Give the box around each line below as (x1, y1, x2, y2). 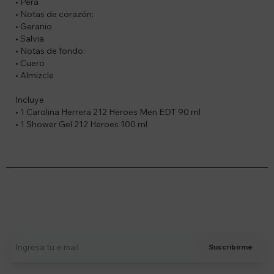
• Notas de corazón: (15, 9, 94, 20)
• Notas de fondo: (15, 45, 85, 57)
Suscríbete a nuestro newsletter (43, 190, 231, 206)
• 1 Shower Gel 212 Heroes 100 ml (15, 119, 147, 130)
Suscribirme (209, 242, 253, 252)
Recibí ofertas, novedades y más (76, 209, 198, 219)
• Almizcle (15, 70, 54, 81)
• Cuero (15, 57, 45, 69)
